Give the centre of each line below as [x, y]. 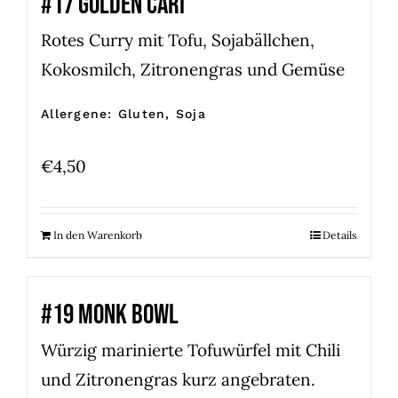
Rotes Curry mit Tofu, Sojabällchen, [178, 40]
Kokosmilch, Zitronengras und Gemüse [193, 69]
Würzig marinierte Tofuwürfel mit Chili [191, 350]
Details [340, 235]
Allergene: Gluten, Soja [123, 113]
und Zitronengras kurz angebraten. [178, 380]
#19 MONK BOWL [110, 315]
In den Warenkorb [98, 235]
